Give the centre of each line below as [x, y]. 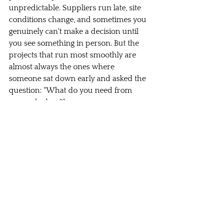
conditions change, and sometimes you [79, 20]
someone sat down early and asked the [78, 79]
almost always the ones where [63, 67]
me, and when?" [37, 102]
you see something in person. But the [75, 43]
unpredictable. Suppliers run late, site [76, 8]
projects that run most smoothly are [73, 55]
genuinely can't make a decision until [75, 32]
